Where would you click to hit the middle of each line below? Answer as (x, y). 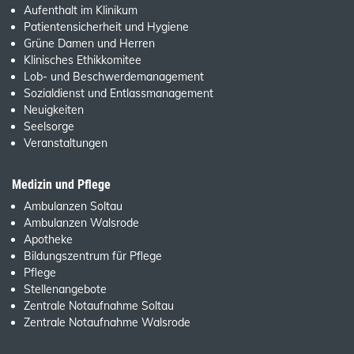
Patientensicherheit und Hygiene (106, 27)
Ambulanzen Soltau (73, 207)
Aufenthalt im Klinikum (81, 11)
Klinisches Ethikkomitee (83, 60)
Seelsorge (49, 127)
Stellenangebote (65, 290)
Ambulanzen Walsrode (81, 223)
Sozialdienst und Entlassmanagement (119, 94)
